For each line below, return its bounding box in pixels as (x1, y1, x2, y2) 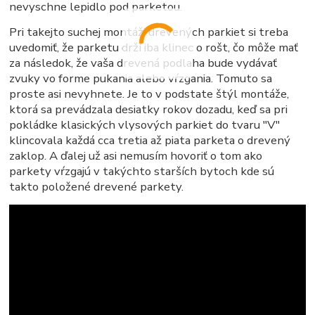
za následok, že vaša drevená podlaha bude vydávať (9, 55, 278, 72)
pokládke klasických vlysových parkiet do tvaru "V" (9, 117, 281, 134)
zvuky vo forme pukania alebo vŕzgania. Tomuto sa (9, 70, 273, 87)
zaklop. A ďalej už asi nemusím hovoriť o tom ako (9, 148, 263, 165)
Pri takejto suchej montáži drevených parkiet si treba (9, 24, 289, 41)
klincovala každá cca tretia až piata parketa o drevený (9, 132, 291, 149)
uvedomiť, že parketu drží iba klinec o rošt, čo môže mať (9, 39, 299, 56)
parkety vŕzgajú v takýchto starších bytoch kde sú (9, 163, 275, 180)
